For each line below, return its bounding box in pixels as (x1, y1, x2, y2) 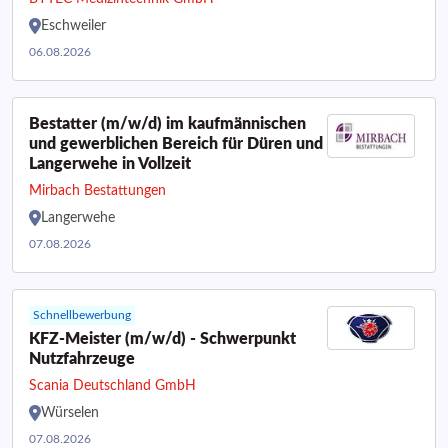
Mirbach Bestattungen (29, 184, 166, 198)
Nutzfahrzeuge (29, 351, 135, 367)
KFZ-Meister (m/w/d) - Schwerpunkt (29, 331, 296, 347)
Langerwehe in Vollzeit (29, 156, 191, 172)
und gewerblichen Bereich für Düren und (29, 136, 323, 152)
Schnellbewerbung (33, 309, 131, 321)
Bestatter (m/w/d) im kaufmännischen (29, 116, 306, 132)
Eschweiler (41, 19, 106, 33)
